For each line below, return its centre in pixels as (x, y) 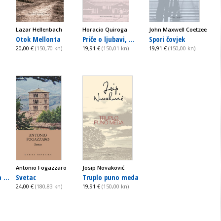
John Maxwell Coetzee (178, 29)
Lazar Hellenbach (39, 29)
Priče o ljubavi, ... (109, 39)
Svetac (26, 177)
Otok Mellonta (38, 39)
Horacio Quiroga (105, 29)
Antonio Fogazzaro (41, 167)
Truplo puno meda (110, 177)
